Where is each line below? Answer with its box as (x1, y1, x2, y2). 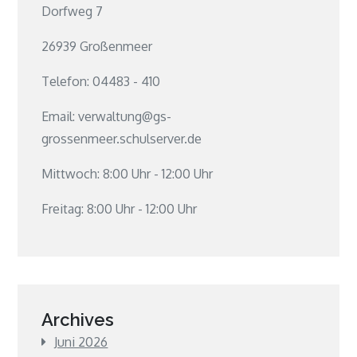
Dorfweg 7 (41, 3, 104, 20)
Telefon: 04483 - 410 (41, 73, 161, 90)
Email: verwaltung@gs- (41, 108, 172, 125)
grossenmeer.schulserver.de (41, 131, 202, 147)
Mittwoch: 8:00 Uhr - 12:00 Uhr (41, 166, 214, 182)
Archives (41, 309, 115, 331)
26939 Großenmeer (41, 38, 153, 55)
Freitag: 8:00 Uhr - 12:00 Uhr (41, 201, 198, 218)
